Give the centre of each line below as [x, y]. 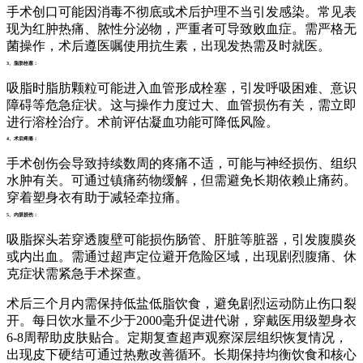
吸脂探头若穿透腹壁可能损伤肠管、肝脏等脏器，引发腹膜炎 [181, 239]
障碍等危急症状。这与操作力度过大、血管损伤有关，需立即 [181, 105]
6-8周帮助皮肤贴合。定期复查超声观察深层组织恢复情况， [177, 337]
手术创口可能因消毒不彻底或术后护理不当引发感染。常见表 [181, 12]
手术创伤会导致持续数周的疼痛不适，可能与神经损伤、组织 [181, 164]
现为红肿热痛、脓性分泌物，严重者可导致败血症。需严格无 [181, 29]
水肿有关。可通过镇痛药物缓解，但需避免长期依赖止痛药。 [181, 181]
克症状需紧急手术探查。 [78, 273]
